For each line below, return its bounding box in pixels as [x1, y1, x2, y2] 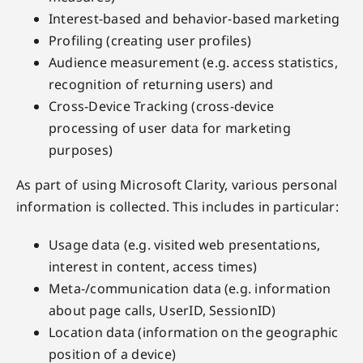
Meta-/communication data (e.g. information [48, 280, 331, 297]
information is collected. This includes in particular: [15, 198, 339, 216]
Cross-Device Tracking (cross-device [48, 97, 275, 115]
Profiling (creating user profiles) [48, 32, 252, 49]
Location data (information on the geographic [48, 323, 339, 341]
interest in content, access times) [48, 258, 258, 275]
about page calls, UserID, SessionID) [48, 301, 276, 319]
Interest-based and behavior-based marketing [48, 10, 340, 28]
